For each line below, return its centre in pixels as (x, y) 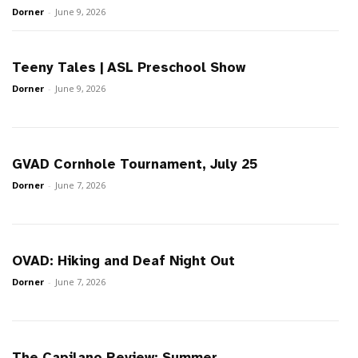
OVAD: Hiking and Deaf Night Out (124, 261)
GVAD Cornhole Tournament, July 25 (135, 165)
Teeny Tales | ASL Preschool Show (129, 68)
